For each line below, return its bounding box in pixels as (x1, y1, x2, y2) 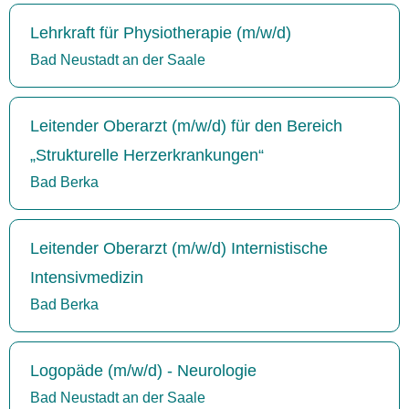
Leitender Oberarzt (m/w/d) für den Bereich (30, 116, 342, 135)
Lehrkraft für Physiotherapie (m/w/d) (30, 23, 291, 42)
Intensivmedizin (30, 267, 143, 287)
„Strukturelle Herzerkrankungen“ (30, 145, 264, 164)
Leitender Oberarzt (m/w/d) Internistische (30, 238, 328, 257)
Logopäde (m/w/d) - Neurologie (30, 361, 257, 380)
